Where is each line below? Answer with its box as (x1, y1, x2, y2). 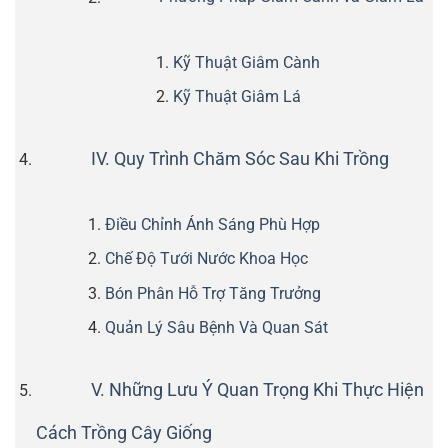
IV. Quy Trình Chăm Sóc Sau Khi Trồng (90, 148, 389, 169)
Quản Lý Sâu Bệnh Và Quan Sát (104, 318, 328, 338)
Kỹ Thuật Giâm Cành (173, 52, 321, 72)
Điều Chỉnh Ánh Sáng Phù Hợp (104, 214, 320, 234)
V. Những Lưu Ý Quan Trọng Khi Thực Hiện (90, 379, 424, 400)
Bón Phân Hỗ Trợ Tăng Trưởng (104, 283, 321, 303)
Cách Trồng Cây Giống (35, 422, 212, 443)
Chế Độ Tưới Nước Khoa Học (104, 249, 308, 269)
